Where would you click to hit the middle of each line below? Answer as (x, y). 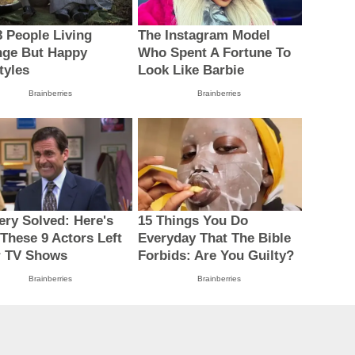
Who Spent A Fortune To (214, 53)
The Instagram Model (204, 36)
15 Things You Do (193, 220)
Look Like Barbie (191, 71)
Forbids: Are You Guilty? (216, 255)
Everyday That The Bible (214, 238)
